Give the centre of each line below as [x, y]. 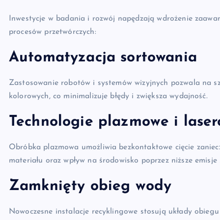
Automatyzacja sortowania [103, 58]
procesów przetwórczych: [53, 32]
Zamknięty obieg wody [90, 186]
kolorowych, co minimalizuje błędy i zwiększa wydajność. [108, 96]
